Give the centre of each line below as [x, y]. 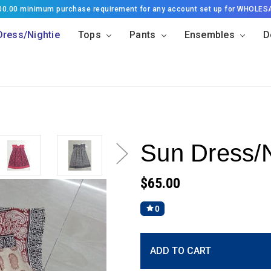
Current [156, 239]
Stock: [153, 251]
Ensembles [211, 35]
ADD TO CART [181, 250]
